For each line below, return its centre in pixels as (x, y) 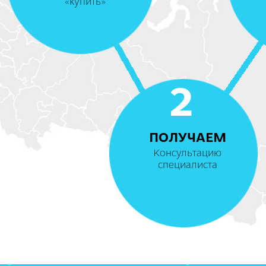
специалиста (188, 165)
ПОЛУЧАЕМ (188, 139)
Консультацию (188, 153)
